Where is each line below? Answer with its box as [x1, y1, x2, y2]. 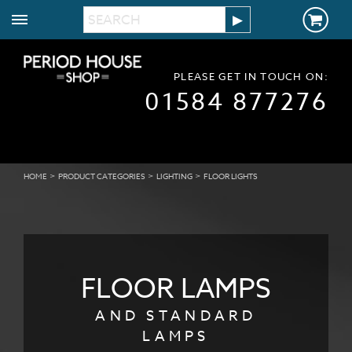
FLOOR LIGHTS [203, 170, 258, 181]
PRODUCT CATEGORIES [58, 170, 145, 181]
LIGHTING [156, 170, 192, 181]
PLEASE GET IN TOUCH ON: [174, 69, 328, 83]
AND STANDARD [95, 306, 257, 327]
